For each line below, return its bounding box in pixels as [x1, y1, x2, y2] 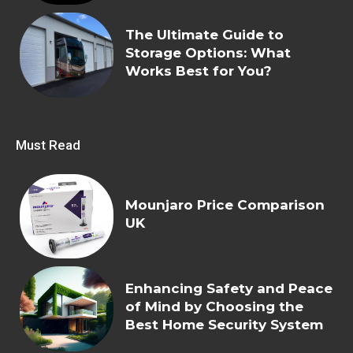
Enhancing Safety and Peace [125, 280, 333, 296]
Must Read [16, 136, 80, 153]
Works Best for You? [125, 62, 273, 79]
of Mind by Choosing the [125, 298, 304, 314]
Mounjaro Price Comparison [125, 196, 325, 213]
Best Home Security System [125, 316, 324, 333]
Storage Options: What [125, 44, 292, 61]
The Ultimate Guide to [125, 26, 284, 43]
